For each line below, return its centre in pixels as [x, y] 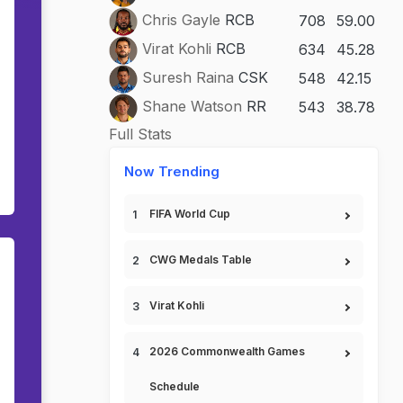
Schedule [175, 386]
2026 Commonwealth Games [227, 351]
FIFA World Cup [190, 214]
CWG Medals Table [201, 260]
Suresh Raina [188, 78]
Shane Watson [192, 107]
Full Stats [140, 134]
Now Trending [172, 171]
